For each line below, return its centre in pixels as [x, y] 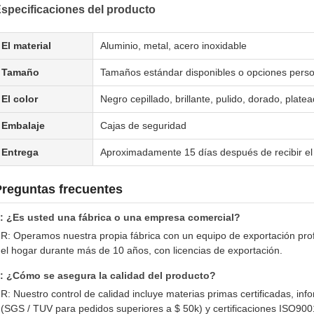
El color [20, 99]
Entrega [20, 152]
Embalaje [23, 125]
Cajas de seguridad [143, 125]
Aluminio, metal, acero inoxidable [173, 46]
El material [26, 46]
